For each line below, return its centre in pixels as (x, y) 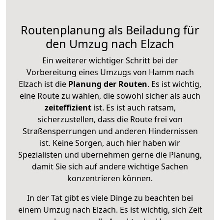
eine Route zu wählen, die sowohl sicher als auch (110, 96)
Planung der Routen (107, 84)
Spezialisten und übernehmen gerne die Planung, (110, 154)
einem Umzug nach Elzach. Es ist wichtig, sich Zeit (110, 209)
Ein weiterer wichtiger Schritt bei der (110, 60)
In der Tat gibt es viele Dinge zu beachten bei (110, 198)
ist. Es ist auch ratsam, (133, 107)
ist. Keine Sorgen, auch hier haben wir (110, 143)
